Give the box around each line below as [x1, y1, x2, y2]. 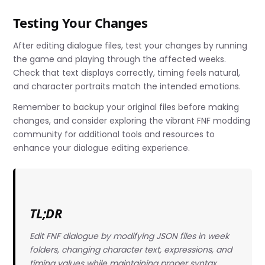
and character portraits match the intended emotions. [13, 80, 241, 93]
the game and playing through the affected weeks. [13, 53, 227, 66]
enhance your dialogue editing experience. [13, 142, 190, 154]
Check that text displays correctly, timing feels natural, [13, 67, 241, 79]
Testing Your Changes [13, 14, 148, 32]
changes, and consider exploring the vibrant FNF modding [13, 115, 251, 127]
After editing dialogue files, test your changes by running [13, 40, 248, 52]
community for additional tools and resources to [13, 128, 215, 141]
